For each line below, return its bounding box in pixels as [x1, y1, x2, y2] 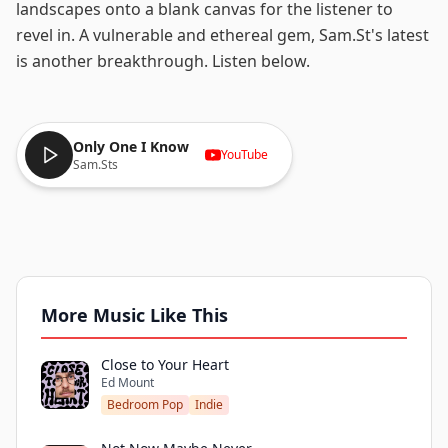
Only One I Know [73, 137, 189, 156]
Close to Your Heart [101, 355, 229, 374]
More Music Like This [41, 303, 228, 327]
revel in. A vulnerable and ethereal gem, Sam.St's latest [16, 24, 429, 46]
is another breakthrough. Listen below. [16, 50, 310, 72]
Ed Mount [101, 374, 154, 391]
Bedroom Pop [107, 396, 183, 413]
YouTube [221, 146, 268, 163]
